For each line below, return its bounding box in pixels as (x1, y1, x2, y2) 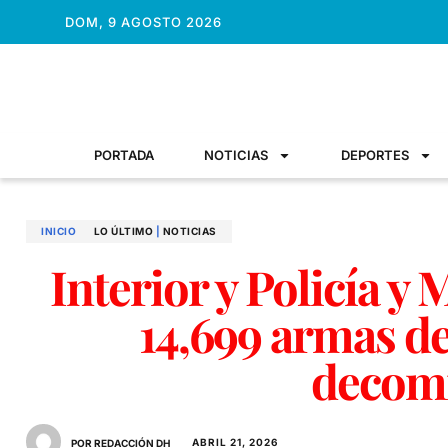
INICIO (41, 225, 76, 237)
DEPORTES (341, 147, 409, 163)
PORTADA (94, 147, 154, 163)
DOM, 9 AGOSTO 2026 (64, 13, 222, 30)
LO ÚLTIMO (93, 225, 153, 237)
